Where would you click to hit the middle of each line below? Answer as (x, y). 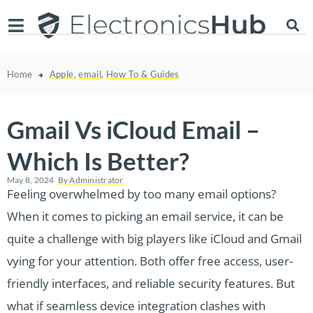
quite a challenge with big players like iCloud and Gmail (154, 238)
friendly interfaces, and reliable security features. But (151, 283)
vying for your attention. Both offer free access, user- (150, 261)
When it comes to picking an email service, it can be (145, 216)
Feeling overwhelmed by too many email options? (141, 194)
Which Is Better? (98, 160)
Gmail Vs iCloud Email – (133, 129)
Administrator (96, 180)
